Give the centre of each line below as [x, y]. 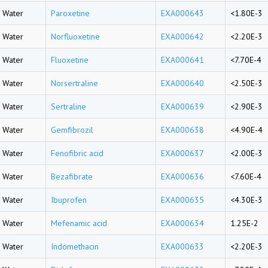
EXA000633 [182, 246]
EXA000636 [182, 176]
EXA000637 [182, 153]
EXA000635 [182, 200]
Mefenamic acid [79, 223]
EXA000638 [182, 130]
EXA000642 [182, 36]
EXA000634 [182, 223]
